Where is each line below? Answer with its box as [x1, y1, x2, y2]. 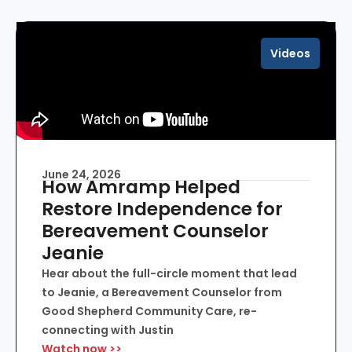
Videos [270, 46, 310, 62]
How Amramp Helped [42, 174, 240, 200]
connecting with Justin [42, 322, 174, 339]
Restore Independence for [42, 196, 283, 222]
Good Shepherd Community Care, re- [42, 303, 257, 320]
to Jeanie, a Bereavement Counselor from [42, 284, 282, 301]
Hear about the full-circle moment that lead [42, 266, 297, 282]
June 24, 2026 [42, 167, 121, 183]
